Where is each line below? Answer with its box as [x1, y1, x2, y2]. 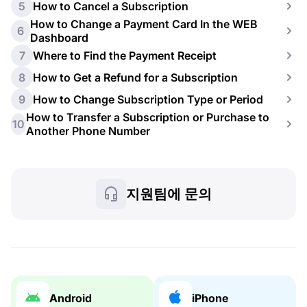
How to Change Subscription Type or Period [33, 93, 263, 106]
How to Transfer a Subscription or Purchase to [26, 110, 270, 124]
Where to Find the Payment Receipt [33, 49, 217, 62]
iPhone [192, 291, 228, 305]
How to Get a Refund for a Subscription [33, 71, 238, 84]
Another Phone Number [26, 124, 151, 138]
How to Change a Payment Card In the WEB [29, 17, 258, 31]
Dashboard [29, 31, 88, 45]
